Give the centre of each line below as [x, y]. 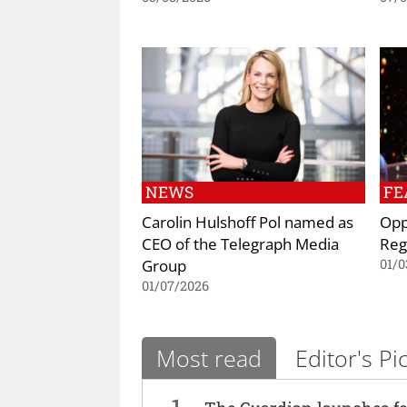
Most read [209, 358]
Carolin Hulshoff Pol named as [248, 221]
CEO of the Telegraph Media [240, 243]
